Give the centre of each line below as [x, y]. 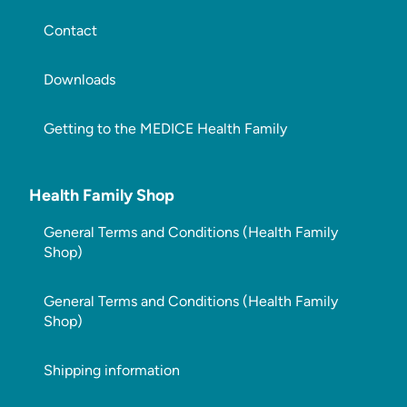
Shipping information [112, 370]
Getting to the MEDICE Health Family [165, 129]
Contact [70, 30]
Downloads [79, 79]
